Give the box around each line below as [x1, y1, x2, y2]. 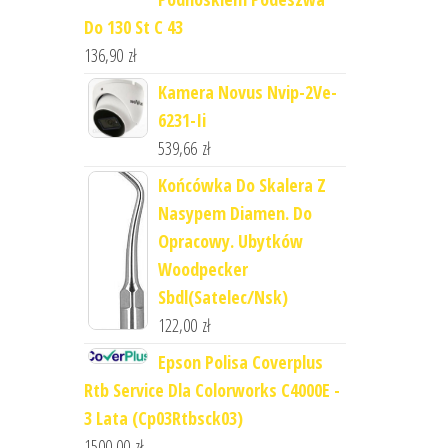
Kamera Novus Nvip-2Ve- [157, 80, 337, 104]
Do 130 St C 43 [83, 15, 183, 39]
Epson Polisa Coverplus [157, 350, 323, 374]
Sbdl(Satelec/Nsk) [157, 285, 288, 309]
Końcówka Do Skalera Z [157, 173, 326, 197]
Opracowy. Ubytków [157, 229, 303, 253]
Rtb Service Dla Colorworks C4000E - [83, 378, 340, 402]
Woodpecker [157, 257, 248, 281]
